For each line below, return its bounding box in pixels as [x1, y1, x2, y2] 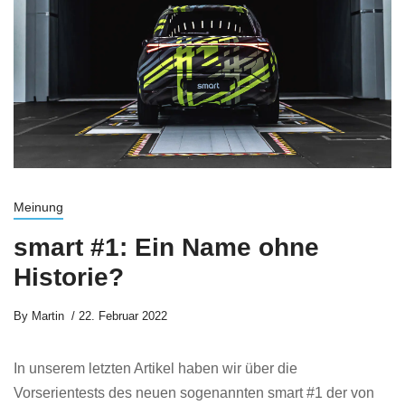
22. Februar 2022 [79, 309, 167, 323]
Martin [28, 309, 64, 323]
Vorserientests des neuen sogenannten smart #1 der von [14, 385, 374, 400]
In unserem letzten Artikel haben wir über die [14, 361, 297, 376]
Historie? [14, 263, 124, 291]
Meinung [14, 200, 63, 214]
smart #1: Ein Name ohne [14, 233, 319, 261]
